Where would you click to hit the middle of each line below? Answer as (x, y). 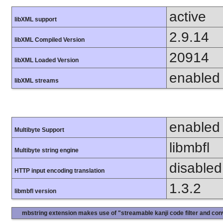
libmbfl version (35, 191)
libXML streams (37, 81)
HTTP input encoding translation (59, 170)
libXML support (36, 20)
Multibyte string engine (47, 150)
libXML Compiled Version (50, 40)
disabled (196, 168)
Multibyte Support (39, 130)
